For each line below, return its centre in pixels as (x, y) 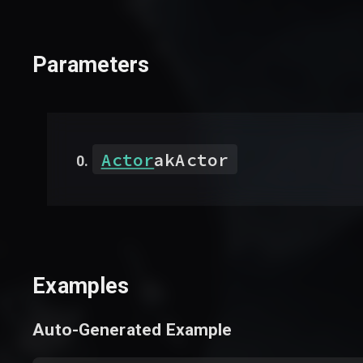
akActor (192, 160)
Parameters (91, 65)
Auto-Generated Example (132, 330)
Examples (81, 286)
